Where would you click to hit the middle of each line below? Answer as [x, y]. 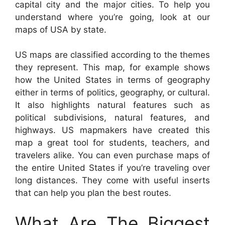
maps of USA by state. [61, 29]
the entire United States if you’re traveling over [113, 168]
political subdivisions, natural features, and [113, 118]
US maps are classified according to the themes [113, 55]
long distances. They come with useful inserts [113, 181]
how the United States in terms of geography [113, 80]
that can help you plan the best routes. [93, 193]
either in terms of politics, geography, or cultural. [113, 93]
